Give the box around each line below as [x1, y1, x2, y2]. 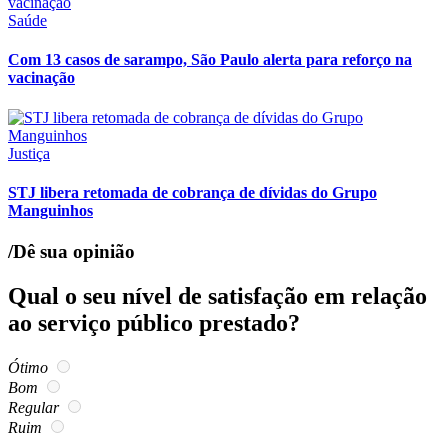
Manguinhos [8, 201, 93, 219]
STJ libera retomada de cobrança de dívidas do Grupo [8, 183, 377, 201]
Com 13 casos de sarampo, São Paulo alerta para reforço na [8, 51, 412, 69]
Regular [8, 399, 59, 416]
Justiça [8, 144, 50, 162]
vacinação [8, 69, 75, 87]
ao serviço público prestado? [8, 310, 300, 337]
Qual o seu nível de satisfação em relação [8, 283, 427, 310]
